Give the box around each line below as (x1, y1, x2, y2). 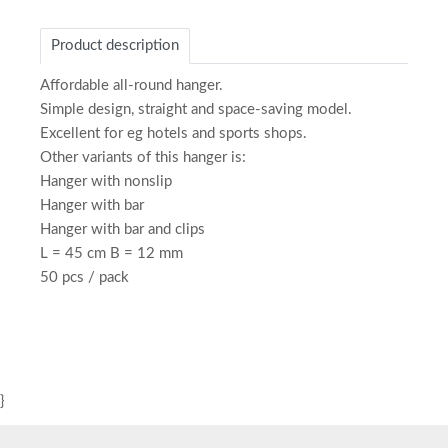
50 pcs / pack (40, 270, 129, 286)
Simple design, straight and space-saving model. (40, 102, 352, 118)
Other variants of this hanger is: (40, 150, 246, 166)
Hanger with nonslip (40, 174, 172, 190)
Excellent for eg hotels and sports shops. (40, 126, 307, 142)
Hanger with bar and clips (40, 222, 205, 238)
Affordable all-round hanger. (40, 78, 223, 94)
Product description (51, 38, 179, 54)
